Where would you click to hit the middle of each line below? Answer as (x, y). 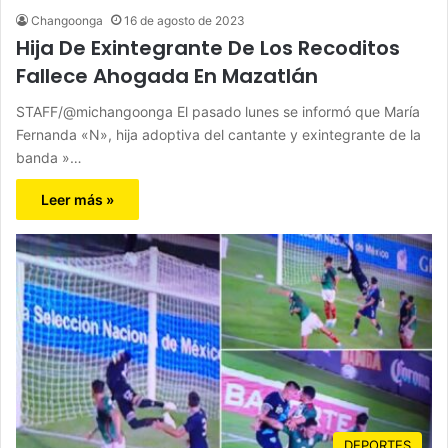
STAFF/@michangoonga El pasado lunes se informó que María (218, 111)
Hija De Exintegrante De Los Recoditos (208, 47)
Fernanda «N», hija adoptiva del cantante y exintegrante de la (218, 134)
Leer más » (77, 199)
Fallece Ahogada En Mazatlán (167, 75)
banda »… (49, 157)
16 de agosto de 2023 (184, 20)
